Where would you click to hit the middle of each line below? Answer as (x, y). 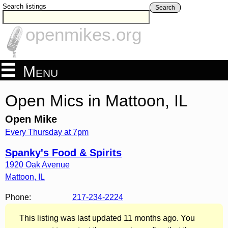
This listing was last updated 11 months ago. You (107, 218)
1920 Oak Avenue (37, 164)
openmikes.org (83, 35)
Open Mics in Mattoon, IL (96, 101)
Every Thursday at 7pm (47, 132)
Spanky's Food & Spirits (63, 152)
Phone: (18, 197)
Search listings (24, 6)
